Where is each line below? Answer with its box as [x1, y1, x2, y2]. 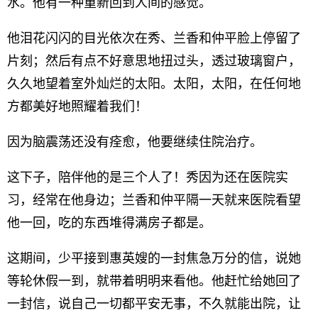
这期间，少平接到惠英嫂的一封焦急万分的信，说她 [7, 251, 301, 265]
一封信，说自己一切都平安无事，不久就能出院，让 [7, 297, 301, 311]
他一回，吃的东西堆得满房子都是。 [7, 216, 212, 230]
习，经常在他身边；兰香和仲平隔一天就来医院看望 [7, 193, 301, 207]
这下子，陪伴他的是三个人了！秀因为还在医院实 [7, 170, 288, 185]
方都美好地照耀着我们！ [7, 99, 148, 114]
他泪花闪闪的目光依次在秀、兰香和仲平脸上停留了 [7, 31, 301, 45]
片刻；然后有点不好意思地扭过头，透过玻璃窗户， [7, 54, 301, 68]
